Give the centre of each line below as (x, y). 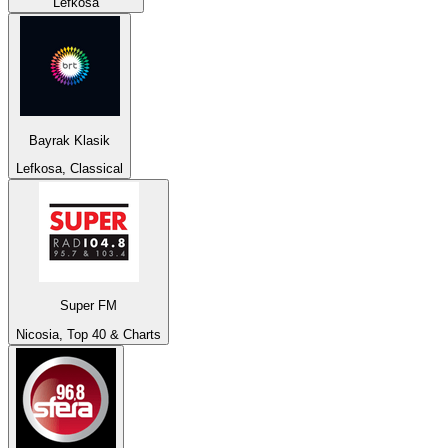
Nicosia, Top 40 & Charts (88, 334)
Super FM (88, 306)
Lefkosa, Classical (69, 168)
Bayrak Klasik (69, 140)
